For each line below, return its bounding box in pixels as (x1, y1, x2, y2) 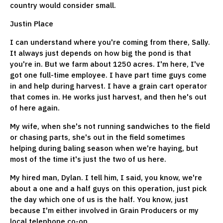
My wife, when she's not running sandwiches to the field (10, 121, 210, 131)
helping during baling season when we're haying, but (10, 143, 198, 153)
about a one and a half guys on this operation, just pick (10, 183, 207, 193)
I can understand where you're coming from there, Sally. (10, 37, 210, 47)
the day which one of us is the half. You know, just (10, 194, 188, 204)
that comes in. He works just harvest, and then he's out (10, 92, 207, 102)
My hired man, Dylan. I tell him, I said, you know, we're (10, 172, 202, 182)
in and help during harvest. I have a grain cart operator (10, 81, 207, 91)
